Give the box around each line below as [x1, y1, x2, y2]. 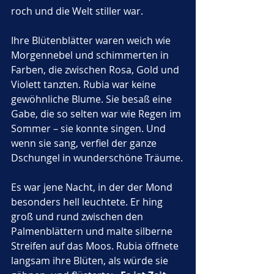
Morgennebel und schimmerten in [11, 48, 171, 62]
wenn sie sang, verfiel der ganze [11, 136, 159, 150]
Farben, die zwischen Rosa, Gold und [11, 63, 182, 76]
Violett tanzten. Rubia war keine [11, 78, 158, 91]
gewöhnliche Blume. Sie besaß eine [11, 92, 174, 106]
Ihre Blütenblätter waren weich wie [11, 34, 173, 47]
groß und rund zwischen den [11, 210, 146, 223]
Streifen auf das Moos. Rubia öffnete [11, 239, 181, 253]
